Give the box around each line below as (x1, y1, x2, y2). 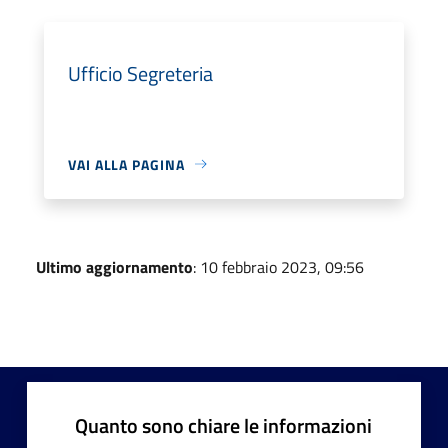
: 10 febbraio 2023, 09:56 (193, 254, 364, 279)
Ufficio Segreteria (68, 57, 213, 89)
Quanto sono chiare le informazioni (75, 409, 372, 441)
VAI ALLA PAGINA (68, 153, 185, 175)
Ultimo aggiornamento (36, 254, 193, 279)
